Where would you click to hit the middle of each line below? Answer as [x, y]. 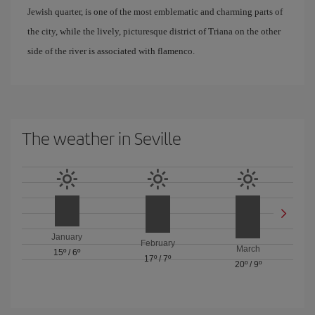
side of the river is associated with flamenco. [111, 51]
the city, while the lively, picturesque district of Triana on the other [154, 31]
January [67, 237]
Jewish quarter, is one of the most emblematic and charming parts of [155, 11]
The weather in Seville [102, 137]
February [157, 243]
